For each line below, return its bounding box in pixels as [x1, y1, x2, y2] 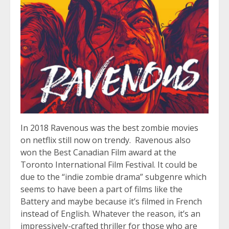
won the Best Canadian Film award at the [20, 147, 176, 158]
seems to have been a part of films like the [20, 184, 182, 195]
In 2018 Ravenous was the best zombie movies [20, 122, 198, 134]
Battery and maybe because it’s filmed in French [20, 196, 202, 208]
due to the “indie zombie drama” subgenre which [20, 171, 207, 183]
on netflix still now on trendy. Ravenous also [20, 134, 191, 146]
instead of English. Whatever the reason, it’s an [20, 208, 200, 220]
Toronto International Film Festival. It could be [20, 159, 197, 171]
